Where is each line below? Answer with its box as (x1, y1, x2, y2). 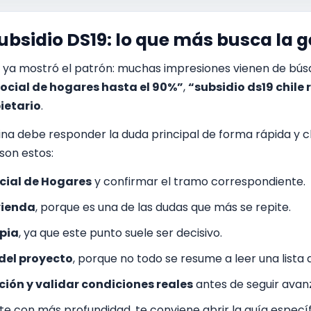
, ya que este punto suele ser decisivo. (19, 225, 222, 241)
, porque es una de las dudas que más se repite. (35, 199, 291, 215)
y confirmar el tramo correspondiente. (92, 174, 305, 190)
